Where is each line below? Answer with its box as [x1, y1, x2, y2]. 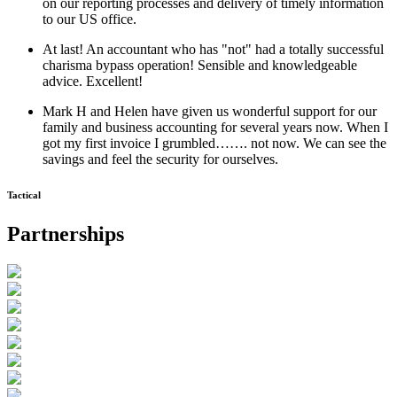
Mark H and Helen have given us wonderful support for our [43, 103, 377, 119]
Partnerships [7, 222, 124, 245]
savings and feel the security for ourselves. [43, 151, 278, 167]
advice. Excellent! [43, 73, 143, 89]
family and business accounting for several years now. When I [43, 119, 388, 135]
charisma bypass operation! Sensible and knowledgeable [43, 57, 357, 73]
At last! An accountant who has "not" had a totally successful [43, 41, 384, 57]
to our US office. [43, 11, 136, 27]
